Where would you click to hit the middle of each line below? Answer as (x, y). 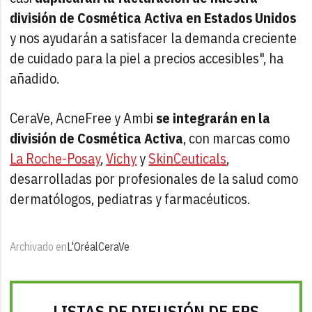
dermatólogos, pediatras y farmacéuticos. (130, 198)
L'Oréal (83, 246)
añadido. (35, 78)
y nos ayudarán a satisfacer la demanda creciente (154, 38)
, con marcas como (237, 138)
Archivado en (39, 246)
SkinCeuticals (188, 158)
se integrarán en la (213, 118)
